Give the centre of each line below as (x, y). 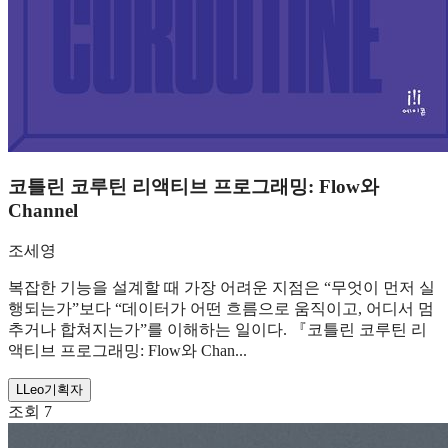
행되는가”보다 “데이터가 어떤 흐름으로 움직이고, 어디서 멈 (221, 308)
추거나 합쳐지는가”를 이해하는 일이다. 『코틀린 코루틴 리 (217, 329)
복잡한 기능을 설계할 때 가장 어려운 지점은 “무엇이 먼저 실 (221, 287)
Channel (43, 211)
